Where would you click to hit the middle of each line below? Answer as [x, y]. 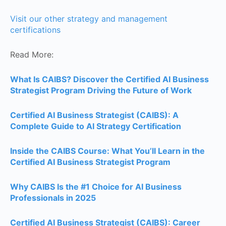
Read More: [32, 54]
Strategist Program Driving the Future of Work [101, 90]
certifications [35, 30]
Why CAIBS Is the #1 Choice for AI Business [96, 187]
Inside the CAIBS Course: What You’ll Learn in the [107, 151]
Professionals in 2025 [53, 198]
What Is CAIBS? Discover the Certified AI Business [109, 79]
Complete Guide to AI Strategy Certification [96, 126]
